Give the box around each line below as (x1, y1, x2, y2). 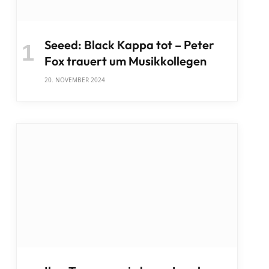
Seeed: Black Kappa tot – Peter (44, 37, 214, 52)
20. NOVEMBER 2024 (44, 75, 105, 84)
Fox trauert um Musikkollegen (44, 53, 207, 68)
